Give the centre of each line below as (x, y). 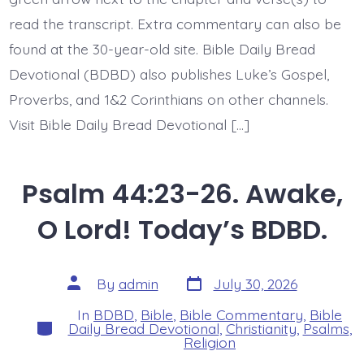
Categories (69, 324)
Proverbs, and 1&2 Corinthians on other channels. (168, 100)
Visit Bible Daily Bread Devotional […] (129, 125)
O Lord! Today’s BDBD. (182, 229)
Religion (210, 342)
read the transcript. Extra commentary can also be (175, 24)
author (88, 295)
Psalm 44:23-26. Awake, (182, 193)
